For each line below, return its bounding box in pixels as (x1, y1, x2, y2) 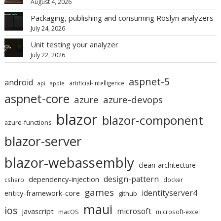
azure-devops (103, 93, 163, 106)
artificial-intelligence (69, 78, 125, 87)
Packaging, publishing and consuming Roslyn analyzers (31, 13, 214, 23)
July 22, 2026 (31, 51, 66, 59)
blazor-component (102, 111, 204, 128)
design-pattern (104, 173, 159, 184)
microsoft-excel (156, 207, 200, 216)
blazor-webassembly (4, 152, 135, 172)
